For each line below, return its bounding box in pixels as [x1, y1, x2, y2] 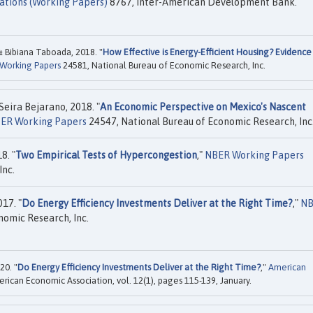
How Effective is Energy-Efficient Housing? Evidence [103, 46, 312, 57]
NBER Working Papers [205, 149, 304, 161]
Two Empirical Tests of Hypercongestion [15, 149, 197, 161]
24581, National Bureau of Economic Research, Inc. [61, 59, 265, 71]
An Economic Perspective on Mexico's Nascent [100, 101, 306, 112]
